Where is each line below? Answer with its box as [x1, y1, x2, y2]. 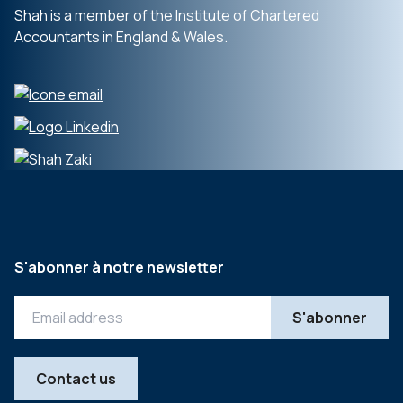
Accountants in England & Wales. [14, 27, 228, 47]
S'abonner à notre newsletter [14, 257, 224, 277]
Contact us [36, 369, 116, 389]
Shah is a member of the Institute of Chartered [14, 5, 319, 25]
